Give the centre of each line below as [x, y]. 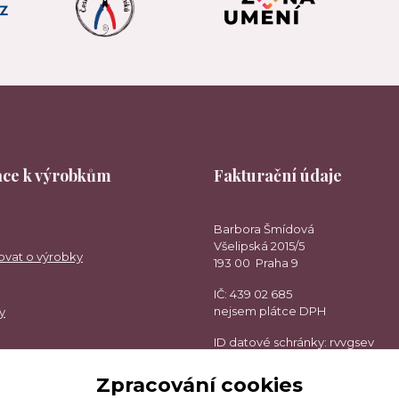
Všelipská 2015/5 [259, 245]
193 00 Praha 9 [256, 262]
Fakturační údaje [278, 175]
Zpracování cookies [199, 385]
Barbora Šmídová [264, 228]
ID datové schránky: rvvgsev [294, 342]
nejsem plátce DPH [270, 310]
